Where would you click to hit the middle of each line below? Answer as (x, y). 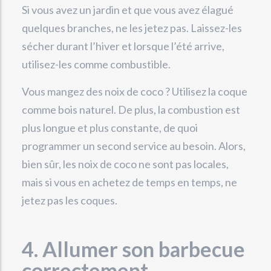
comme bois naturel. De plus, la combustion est (131, 110)
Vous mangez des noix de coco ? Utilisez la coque (135, 92)
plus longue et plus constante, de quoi (110, 128)
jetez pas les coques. (70, 201)
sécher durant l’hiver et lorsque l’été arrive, (123, 46)
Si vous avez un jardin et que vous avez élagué (128, 10)
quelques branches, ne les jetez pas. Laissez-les (132, 28)
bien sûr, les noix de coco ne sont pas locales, (125, 164)
